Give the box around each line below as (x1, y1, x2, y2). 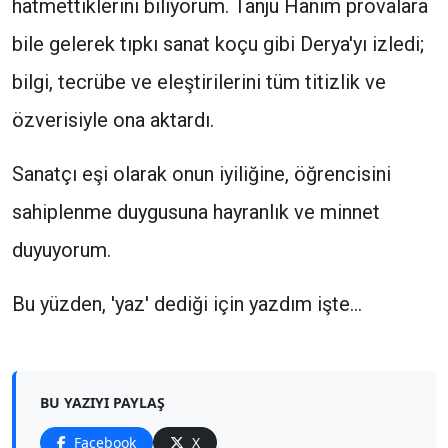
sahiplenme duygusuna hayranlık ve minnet (12, 200, 380, 224)
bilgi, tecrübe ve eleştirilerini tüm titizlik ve (12, 70, 386, 94)
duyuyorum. (12, 238, 111, 262)
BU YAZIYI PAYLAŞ (40, 393, 165, 412)
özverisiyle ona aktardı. (12, 108, 214, 132)
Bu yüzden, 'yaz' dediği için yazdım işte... (12, 292, 362, 316)
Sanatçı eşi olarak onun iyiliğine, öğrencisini (12, 162, 391, 186)
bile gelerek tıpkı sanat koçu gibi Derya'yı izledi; (12, 32, 424, 56)
